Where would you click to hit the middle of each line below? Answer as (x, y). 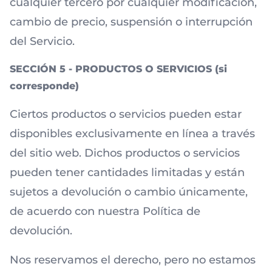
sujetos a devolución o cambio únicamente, (129, 192)
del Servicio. (42, 41)
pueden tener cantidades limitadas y (112, 172)
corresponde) (44, 86)
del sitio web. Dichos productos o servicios (125, 153)
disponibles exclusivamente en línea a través (132, 134)
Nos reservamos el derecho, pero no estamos (133, 260)
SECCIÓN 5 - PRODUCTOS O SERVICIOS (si (118, 69)
